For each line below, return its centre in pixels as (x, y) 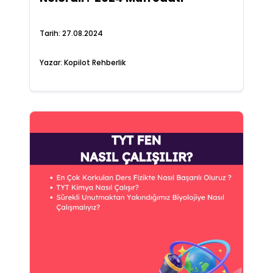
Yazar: (51, 62)
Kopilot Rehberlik (94, 62)
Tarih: (51, 33)
